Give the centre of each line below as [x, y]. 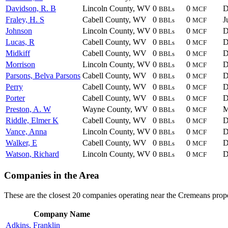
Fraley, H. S [25, 20]
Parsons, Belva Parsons [43, 76]
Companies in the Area [52, 175]
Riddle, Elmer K [32, 121]
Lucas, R [20, 42]
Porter [15, 98]
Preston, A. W [28, 109]
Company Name [62, 214]
